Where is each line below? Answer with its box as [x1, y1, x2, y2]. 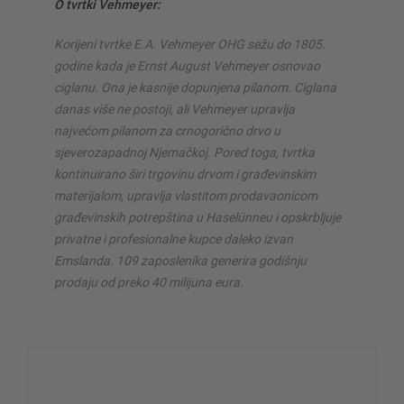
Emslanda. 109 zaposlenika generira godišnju [54, 252, 307, 268]
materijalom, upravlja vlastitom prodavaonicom [54, 188, 317, 203]
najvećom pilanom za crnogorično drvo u [54, 123, 280, 138]
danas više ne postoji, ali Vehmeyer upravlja [54, 101, 295, 116]
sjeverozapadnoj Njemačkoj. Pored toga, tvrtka [54, 144, 315, 160]
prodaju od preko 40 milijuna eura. [54, 274, 246, 289]
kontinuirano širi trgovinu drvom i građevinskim [54, 166, 316, 181]
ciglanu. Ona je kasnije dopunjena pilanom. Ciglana [54, 79, 336, 95]
